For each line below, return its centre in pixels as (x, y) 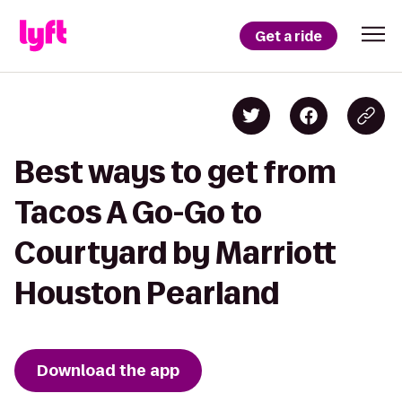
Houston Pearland (147, 293)
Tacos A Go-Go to (138, 212)
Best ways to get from (175, 172)
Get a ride (288, 36)
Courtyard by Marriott (175, 253)
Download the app (108, 371)
